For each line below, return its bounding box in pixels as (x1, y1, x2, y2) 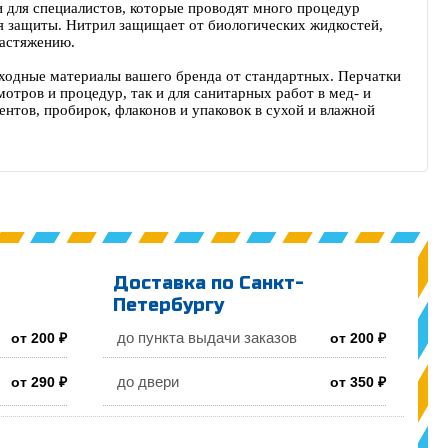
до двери (117, 372, 180, 390)
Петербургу (113, 293, 225, 316)
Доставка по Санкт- (113, 271, 305, 294)
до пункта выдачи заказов (117, 328, 298, 346)
